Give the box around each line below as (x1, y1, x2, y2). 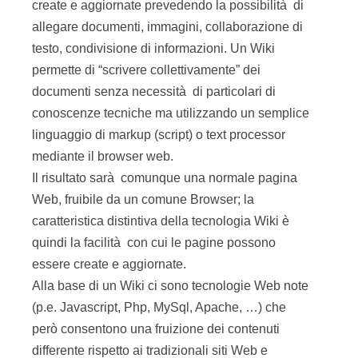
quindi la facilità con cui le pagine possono (32, 236, 276, 249)
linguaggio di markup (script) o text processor (32, 128, 285, 141)
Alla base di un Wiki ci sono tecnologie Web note (32, 279, 308, 292)
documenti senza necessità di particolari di (32, 85, 276, 98)
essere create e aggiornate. (32, 257, 186, 271)
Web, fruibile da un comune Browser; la (32, 193, 254, 206)
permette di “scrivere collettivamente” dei (32, 63, 261, 77)
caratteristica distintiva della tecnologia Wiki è (32, 214, 289, 228)
